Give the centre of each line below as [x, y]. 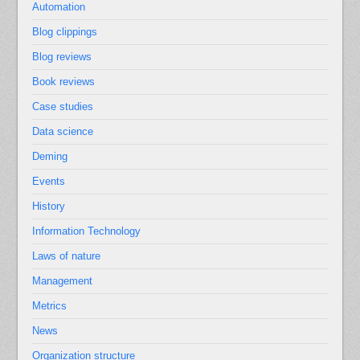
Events [49, 182]
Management [63, 281]
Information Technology [87, 231]
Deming [50, 157]
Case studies [63, 107]
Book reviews [64, 82]
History [49, 207]
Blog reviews [62, 57]
